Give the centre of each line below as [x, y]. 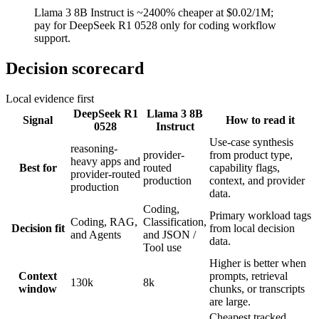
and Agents [96, 234]
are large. [230, 301]
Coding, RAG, [104, 221]
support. [52, 38]
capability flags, [245, 167]
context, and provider [257, 180]
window [38, 288]
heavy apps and [105, 161]
